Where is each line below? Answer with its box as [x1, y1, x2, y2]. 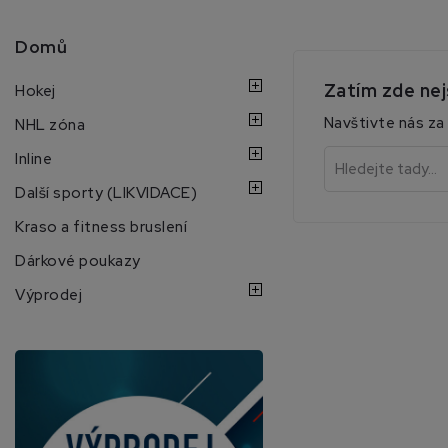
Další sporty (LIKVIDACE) [15, 182, 197, 203]
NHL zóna [15, 114, 85, 135]
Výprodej [15, 284, 82, 305]
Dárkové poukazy [15, 250, 141, 271]
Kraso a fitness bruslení [15, 216, 187, 237]
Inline [15, 148, 52, 169]
